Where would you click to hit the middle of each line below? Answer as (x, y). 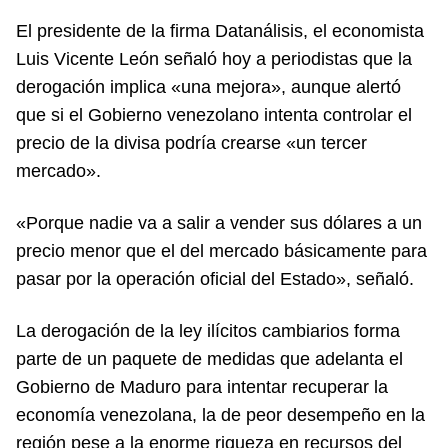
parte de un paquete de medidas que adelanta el (209, 358)
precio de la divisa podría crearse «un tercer (191, 142)
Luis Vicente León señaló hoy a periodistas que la (214, 58)
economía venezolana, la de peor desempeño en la (220, 414)
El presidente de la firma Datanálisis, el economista (220, 30)
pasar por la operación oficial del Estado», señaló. (215, 278)
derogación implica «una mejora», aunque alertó (208, 86)
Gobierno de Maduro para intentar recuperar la (202, 386)
